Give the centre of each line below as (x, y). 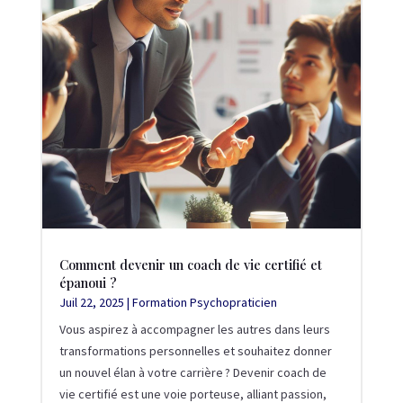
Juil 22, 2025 (91, 302)
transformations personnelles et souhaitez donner (195, 350)
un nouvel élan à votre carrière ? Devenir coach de (193, 372)
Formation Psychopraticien (204, 302)
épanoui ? (88, 282)
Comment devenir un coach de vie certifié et (190, 264)
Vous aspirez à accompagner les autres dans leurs (194, 329)
